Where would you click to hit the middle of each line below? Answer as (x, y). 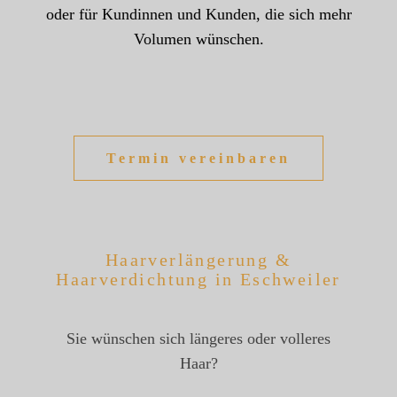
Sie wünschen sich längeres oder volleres (198, 339)
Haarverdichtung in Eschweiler (198, 279)
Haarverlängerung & (198, 260)
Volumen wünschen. (198, 39)
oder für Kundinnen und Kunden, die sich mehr (198, 14)
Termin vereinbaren (198, 158)
